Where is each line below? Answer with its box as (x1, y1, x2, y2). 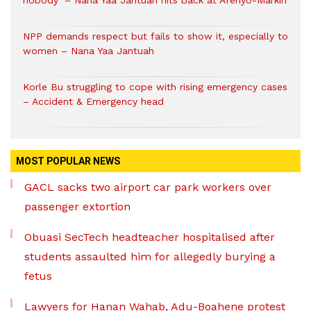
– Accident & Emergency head (23, 96, 164, 107)
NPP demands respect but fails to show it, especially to (23, 31, 288, 42)
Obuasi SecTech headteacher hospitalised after (24, 230, 275, 244)
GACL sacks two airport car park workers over (24, 180, 271, 194)
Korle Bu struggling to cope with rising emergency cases (23, 81, 287, 92)
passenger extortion (24, 200, 131, 213)
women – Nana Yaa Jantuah (23, 45, 154, 56)
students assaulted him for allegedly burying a (24, 250, 276, 263)
